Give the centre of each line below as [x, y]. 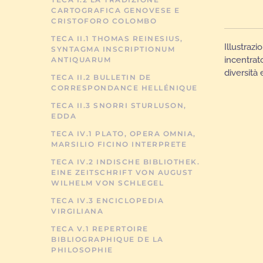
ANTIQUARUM [81, 60]
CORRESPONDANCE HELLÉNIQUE [124, 88]
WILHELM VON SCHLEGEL [107, 183]
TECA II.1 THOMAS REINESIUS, [117, 38]
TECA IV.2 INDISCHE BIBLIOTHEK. [125, 162]
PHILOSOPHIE [82, 250]
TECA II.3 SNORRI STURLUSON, [119, 105]
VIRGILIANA [77, 211]
